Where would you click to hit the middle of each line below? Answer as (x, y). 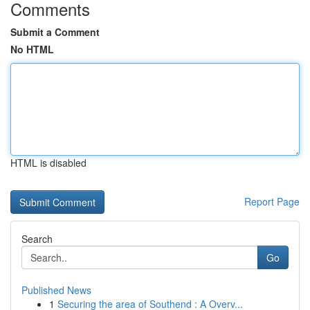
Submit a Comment (55, 32)
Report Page (272, 201)
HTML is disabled (48, 163)
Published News (56, 290)
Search (37, 239)
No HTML (32, 49)
